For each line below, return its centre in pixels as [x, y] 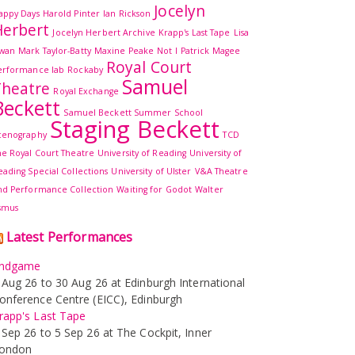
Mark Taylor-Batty [55, 50]
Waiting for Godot [155, 189]
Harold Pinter [71, 13]
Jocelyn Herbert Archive [104, 32]
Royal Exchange [86, 91]
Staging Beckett [135, 129]
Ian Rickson [127, 13]
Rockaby [85, 69]
